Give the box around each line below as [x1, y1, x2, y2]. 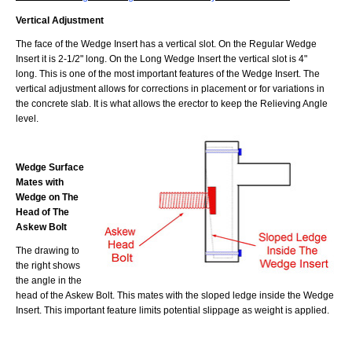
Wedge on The [16, 191, 79, 202]
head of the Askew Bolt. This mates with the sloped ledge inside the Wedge [16, 290, 334, 301]
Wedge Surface [16, 161, 84, 172]
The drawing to [16, 245, 79, 256]
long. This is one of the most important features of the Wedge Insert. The [16, 68, 320, 79]
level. [16, 113, 41, 124]
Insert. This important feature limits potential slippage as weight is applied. [16, 305, 329, 316]
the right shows [16, 260, 80, 271]
